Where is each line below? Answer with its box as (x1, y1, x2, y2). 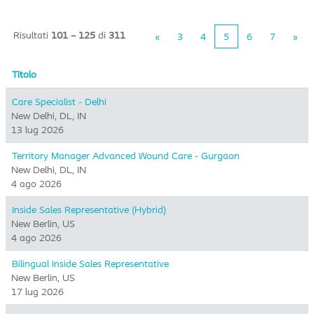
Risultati (13, 29, 51, 41)
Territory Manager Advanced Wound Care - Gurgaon (12, 149, 240, 162)
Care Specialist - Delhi (12, 95, 107, 108)
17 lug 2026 (11, 285, 64, 298)
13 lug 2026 (11, 123, 64, 136)
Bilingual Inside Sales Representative (12, 257, 169, 270)
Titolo (12, 68, 36, 81)
